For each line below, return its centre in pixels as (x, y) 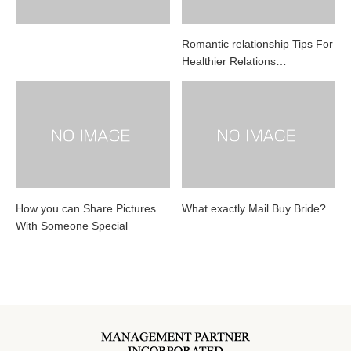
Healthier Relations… (234, 61)
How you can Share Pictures (86, 209)
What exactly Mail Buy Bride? (253, 209)
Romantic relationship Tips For (257, 43)
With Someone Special (72, 226)
